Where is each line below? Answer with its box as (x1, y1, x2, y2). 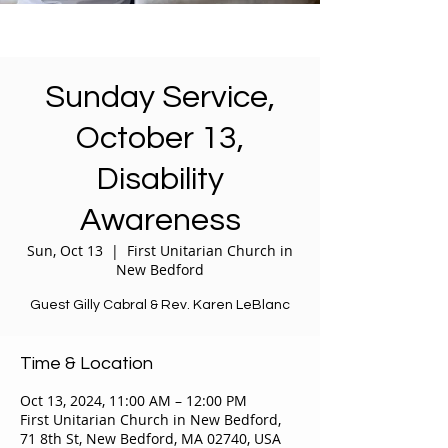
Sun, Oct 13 (27, 241, 103, 260)
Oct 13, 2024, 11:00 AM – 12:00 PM (20, 391, 247, 410)
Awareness (79, 204, 241, 237)
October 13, (76, 122, 244, 155)
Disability (96, 163, 224, 196)
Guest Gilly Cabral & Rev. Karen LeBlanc (30, 298, 290, 312)
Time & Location (20, 354, 153, 373)
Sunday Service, (45, 81, 275, 114)
